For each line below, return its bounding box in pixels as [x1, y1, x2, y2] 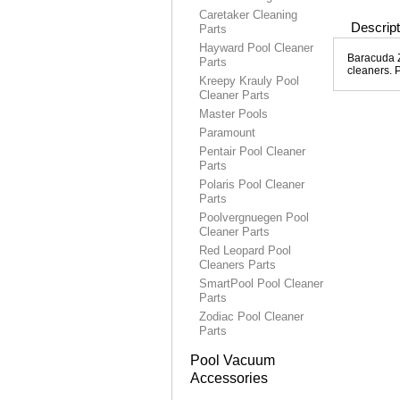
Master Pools [199, 107, 268, 121]
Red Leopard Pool [199, 244, 291, 257]
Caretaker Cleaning [199, 8, 297, 21]
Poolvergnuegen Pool [199, 211, 309, 224]
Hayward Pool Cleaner [199, 41, 313, 54]
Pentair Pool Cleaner [199, 145, 305, 158]
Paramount [199, 126, 255, 139]
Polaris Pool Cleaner [199, 178, 304, 191]
